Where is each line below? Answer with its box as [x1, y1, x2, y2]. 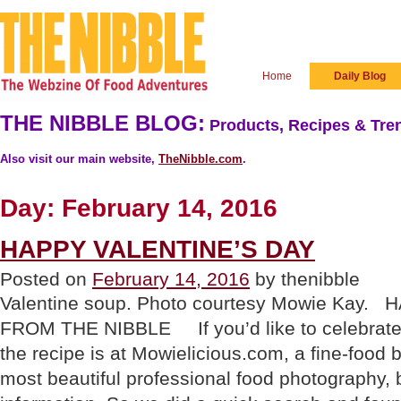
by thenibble [250, 269, 360, 290]
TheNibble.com [158, 152, 243, 166]
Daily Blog [334, 70, 386, 82]
